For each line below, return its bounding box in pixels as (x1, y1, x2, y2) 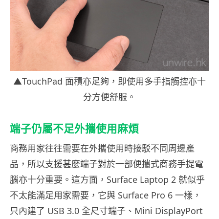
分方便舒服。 (83, 91, 136, 103)
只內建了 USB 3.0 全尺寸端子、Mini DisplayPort (10, 205, 203, 217)
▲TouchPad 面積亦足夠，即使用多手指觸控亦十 (13, 75, 206, 88)
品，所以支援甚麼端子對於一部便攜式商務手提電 (10, 158, 203, 170)
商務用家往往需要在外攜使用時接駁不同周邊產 (10, 142, 195, 154)
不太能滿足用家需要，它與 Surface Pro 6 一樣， (10, 189, 201, 201)
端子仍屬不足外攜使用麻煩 (10, 122, 139, 135)
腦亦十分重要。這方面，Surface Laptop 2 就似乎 (10, 174, 205, 186)
